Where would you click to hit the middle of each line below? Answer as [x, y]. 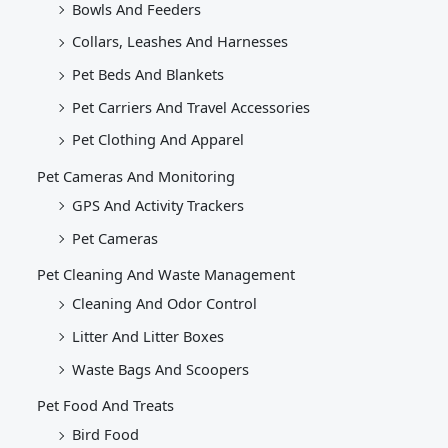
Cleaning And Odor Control [165, 303]
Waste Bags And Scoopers [161, 368]
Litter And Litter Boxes [148, 335]
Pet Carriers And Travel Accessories [191, 106]
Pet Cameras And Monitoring [136, 175]
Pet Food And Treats [106, 405]
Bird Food [106, 434]
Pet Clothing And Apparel [158, 139]
